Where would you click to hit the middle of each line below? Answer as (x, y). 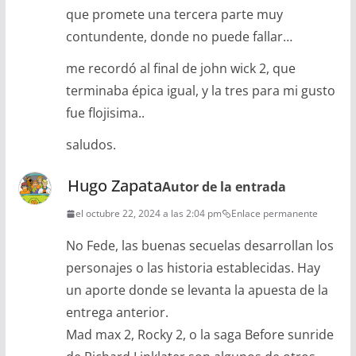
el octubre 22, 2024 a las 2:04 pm (148, 214)
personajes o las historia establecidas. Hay (193, 268)
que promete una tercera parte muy (174, 15)
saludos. (91, 145)
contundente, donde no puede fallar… (179, 37)
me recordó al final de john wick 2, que (180, 69)
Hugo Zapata (114, 186)
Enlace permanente (274, 214)
